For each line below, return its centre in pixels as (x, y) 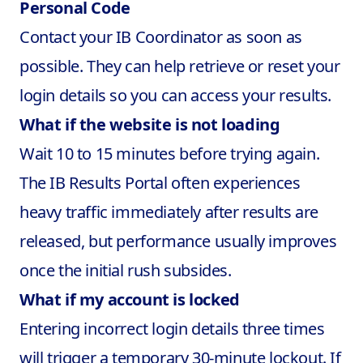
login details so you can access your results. (176, 95)
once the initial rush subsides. (126, 270)
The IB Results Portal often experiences (160, 183)
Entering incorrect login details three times (172, 329)
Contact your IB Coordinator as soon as (161, 37)
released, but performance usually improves (178, 241)
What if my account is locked (130, 299)
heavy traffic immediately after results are (169, 212)
